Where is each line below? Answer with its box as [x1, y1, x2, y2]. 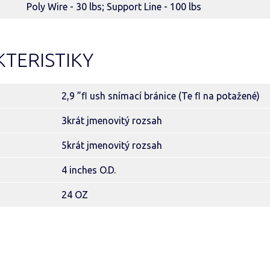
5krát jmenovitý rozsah [61, 140, 162, 151]
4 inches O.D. [61, 165, 116, 175]
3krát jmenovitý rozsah [61, 115, 162, 126]
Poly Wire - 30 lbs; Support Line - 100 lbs [27, 1, 201, 12]
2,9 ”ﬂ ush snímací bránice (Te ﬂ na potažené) [61, 90, 260, 101]
